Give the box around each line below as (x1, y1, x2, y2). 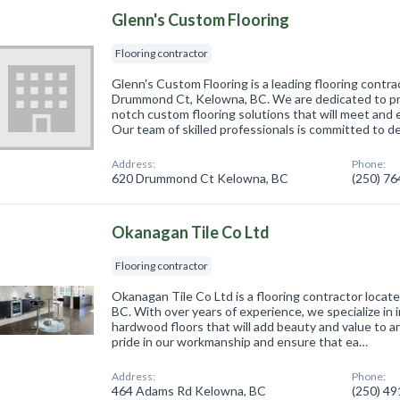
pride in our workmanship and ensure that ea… (112, 333, 369, 349)
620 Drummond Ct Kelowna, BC (112, 170, 289, 186)
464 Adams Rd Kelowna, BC (112, 382, 267, 398)
